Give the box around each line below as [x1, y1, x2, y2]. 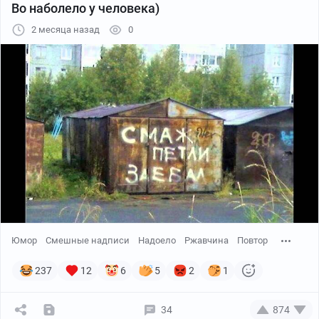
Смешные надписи [46, 235, 130, 246]
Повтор [237, 235, 268, 246]
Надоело [138, 235, 176, 246]
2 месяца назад [31, 24, 100, 36]
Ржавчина [184, 235, 229, 246]
